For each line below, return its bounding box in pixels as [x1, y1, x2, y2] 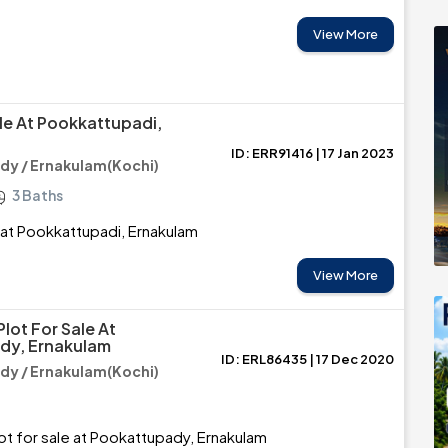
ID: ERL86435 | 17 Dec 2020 [221, 351, 394, 367]
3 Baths [12, 186, 63, 204]
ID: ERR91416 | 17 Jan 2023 [231, 145, 394, 161]
